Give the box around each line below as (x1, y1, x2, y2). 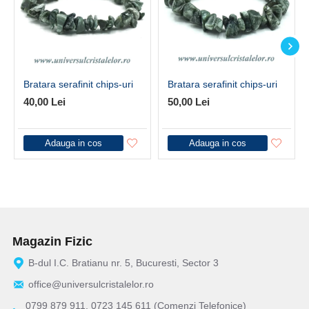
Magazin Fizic (12, 235, 92, 248)
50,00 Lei (168, 96, 210, 108)
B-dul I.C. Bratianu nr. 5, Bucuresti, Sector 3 (28, 257, 219, 268)
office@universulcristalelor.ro (28, 279, 154, 290)
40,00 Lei (23, 96, 66, 108)
